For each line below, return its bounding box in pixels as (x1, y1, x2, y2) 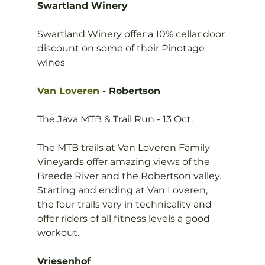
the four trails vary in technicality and (37, 199, 214, 210)
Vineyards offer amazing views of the (37, 156, 212, 167)
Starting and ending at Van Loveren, (37, 185, 210, 196)
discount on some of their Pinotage (37, 43, 207, 54)
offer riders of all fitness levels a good (37, 213, 212, 224)
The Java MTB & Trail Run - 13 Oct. (37, 114, 193, 125)
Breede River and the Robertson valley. (37, 170, 224, 182)
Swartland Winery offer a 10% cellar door (37, 28, 227, 40)
